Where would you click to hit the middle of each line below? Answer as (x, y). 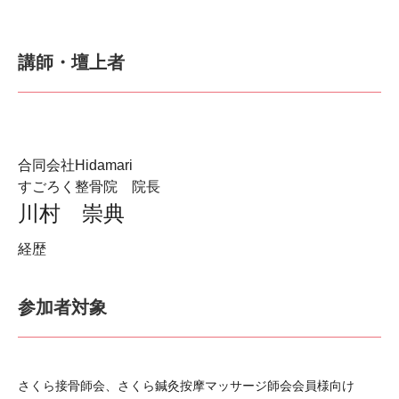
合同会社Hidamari (75, 165)
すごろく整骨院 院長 (89, 187)
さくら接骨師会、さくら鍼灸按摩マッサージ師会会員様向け (186, 386)
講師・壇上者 (71, 62)
